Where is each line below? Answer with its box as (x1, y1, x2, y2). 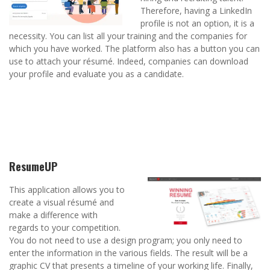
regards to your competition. (9, 222, 121, 234)
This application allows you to (9, 184, 125, 196)
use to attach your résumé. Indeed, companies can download (9, 55, 248, 67)
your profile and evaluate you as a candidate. (9, 68, 184, 80)
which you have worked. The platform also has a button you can (9, 43, 260, 55)
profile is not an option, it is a (140, 17, 255, 30)
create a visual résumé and (9, 196, 114, 209)
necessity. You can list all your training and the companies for (9, 30, 247, 42)
